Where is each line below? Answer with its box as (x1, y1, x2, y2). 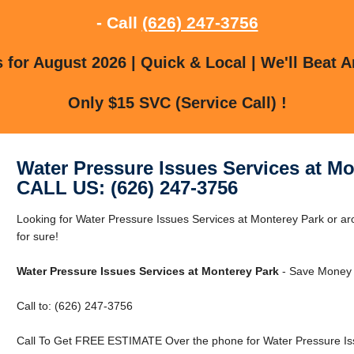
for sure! (16, 229, 58, 243)
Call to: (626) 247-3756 (16, 299, 133, 312)
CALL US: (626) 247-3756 (16, 176, 238, 198)
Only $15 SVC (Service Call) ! (67, 93, 287, 111)
